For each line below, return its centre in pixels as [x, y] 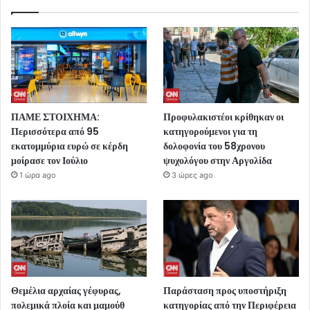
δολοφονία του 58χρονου [215, 146]
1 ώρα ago [38, 175]
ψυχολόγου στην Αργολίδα [218, 161]
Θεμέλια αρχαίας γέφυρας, [66, 290]
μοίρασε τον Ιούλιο [49, 161]
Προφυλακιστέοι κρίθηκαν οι [224, 117]
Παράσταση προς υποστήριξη [225, 290]
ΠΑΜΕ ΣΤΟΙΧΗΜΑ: [55, 117]
